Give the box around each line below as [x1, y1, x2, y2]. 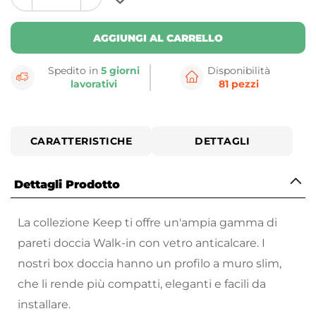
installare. [18, 298, 73, 312]
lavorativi [71, 78, 118, 91]
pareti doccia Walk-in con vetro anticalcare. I [18, 236, 265, 250]
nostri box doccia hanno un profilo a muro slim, [18, 257, 281, 271]
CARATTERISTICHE [30, 135, 133, 148]
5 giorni [101, 64, 140, 78]
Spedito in [48, 64, 102, 78]
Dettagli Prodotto [14, 178, 120, 192]
